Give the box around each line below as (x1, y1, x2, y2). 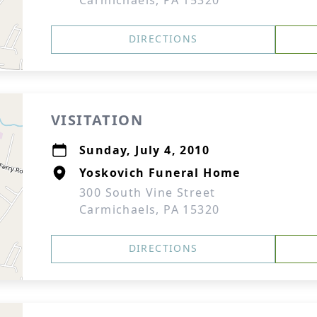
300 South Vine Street (79, 185, 216, 200)
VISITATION (51, 110, 143, 129)
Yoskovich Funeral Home (79, 165, 241, 180)
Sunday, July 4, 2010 (79, 142, 209, 158)
